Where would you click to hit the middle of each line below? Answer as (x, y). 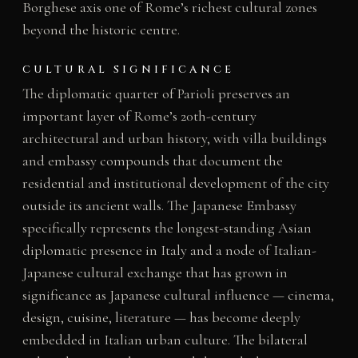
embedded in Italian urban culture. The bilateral (165, 340)
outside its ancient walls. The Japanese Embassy (159, 206)
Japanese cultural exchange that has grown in (155, 273)
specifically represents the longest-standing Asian (167, 228)
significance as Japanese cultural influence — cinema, (178, 295)
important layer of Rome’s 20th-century (139, 116)
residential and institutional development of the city (175, 183)
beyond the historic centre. (101, 30)
